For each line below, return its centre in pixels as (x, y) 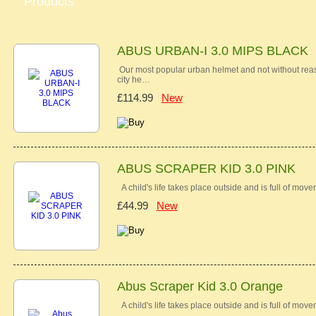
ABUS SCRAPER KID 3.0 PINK (206, 169)
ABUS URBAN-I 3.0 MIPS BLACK (212, 51)
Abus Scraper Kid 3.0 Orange (200, 286)
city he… (133, 80)
